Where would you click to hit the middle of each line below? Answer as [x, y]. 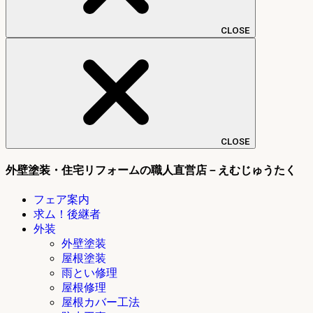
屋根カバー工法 [101, 303]
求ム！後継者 [67, 214]
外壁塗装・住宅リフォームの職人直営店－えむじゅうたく [151, 170]
